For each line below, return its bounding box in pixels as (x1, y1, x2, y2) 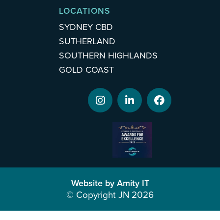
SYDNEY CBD (59, 22, 113, 33)
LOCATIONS (59, 6, 110, 17)
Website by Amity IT (71, 178, 149, 189)
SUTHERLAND (59, 36, 115, 47)
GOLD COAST (59, 64, 114, 76)
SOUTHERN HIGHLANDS (59, 50, 158, 61)
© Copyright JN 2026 (66, 190, 154, 201)
